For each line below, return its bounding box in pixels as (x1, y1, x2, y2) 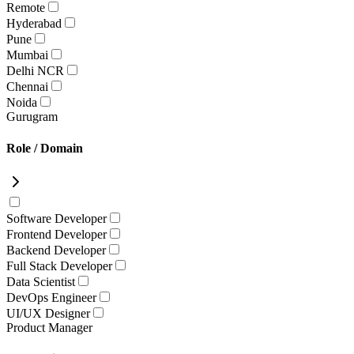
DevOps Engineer (6, 290, 96, 304)
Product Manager (6, 320, 92, 334)
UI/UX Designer (6, 306, 90, 320)
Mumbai (6, 48, 48, 62)
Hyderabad (6, 17, 62, 31)
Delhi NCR (6, 64, 64, 78)
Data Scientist (6, 274, 75, 288)
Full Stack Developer (6, 258, 112, 273)
